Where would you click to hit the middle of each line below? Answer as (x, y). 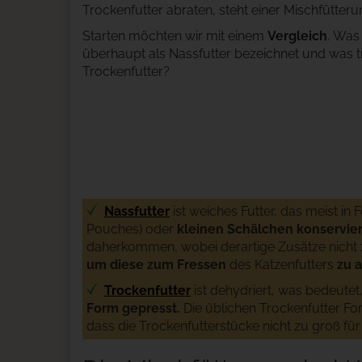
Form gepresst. (133, 308)
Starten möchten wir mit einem (175, 36)
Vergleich (297, 36)
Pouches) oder (132, 229)
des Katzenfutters (282, 265)
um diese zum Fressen (156, 265)
